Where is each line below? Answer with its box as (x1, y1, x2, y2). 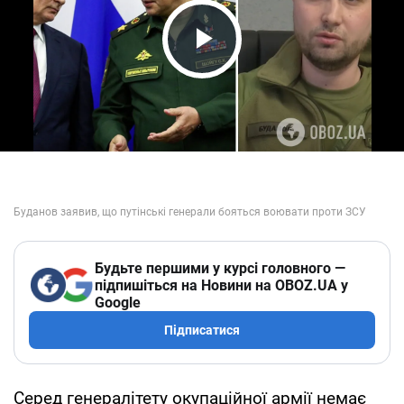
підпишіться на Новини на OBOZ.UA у (95, 276, 348, 294)
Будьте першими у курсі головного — (95, 259, 345, 277)
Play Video (168, 53, 337, 92)
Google (95, 293, 141, 311)
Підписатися (164, 322, 240, 337)
